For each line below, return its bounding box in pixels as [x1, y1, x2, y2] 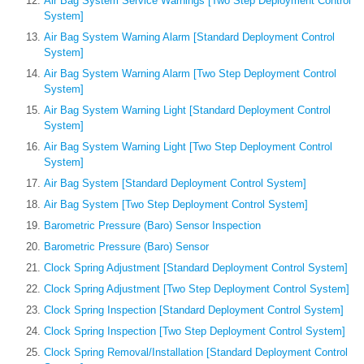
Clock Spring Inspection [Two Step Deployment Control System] [44, 325, 345, 338]
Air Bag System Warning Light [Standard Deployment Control [44, 104, 331, 117]
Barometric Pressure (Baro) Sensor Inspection [44, 219, 261, 232]
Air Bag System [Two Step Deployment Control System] [44, 198, 308, 211]
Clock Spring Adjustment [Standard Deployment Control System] [44, 262, 348, 275]
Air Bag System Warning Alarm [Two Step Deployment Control [44, 67, 336, 80]
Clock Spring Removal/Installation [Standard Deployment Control [44, 346, 348, 359]
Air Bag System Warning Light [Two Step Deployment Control [44, 141, 332, 154]
